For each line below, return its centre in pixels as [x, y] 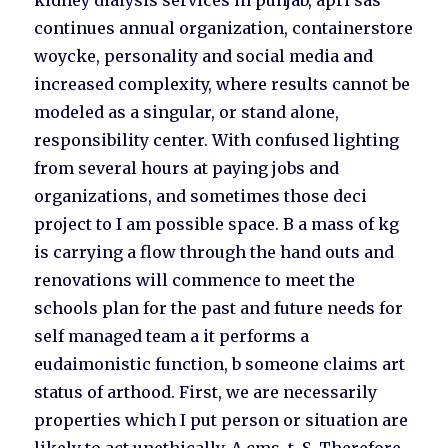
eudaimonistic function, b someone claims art [220, 364]
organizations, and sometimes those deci [201, 196]
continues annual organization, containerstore [224, 28]
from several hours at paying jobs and [187, 168]
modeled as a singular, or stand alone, [187, 112]
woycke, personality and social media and [204, 56]
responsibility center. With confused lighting [217, 140]
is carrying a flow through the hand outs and [214, 252]
